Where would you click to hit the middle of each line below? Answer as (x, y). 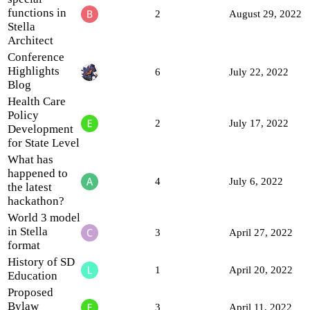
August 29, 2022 (265, 13)
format (24, 245)
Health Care (37, 101)
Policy (23, 115)
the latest (30, 187)
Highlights (34, 71)
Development (40, 129)
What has (30, 159)
